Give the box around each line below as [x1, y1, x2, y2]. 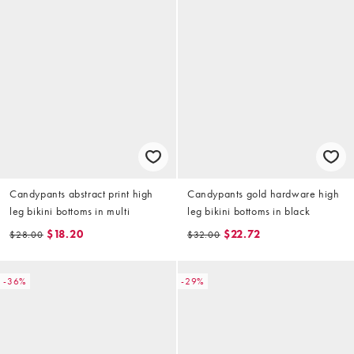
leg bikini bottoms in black [187, 203, 311, 218]
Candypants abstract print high [9, 186, 153, 201]
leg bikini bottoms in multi [9, 203, 130, 218]
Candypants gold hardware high [187, 186, 340, 201]
